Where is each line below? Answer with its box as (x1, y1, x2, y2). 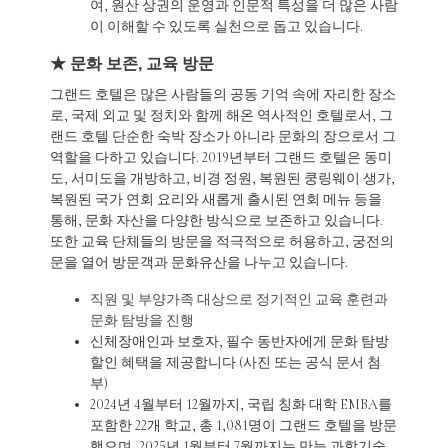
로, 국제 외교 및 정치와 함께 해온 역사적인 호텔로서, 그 (50, 107, 393, 125)
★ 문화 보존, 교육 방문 (50, 54, 214, 75)
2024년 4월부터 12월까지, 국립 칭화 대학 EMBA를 (90, 396, 392, 414)
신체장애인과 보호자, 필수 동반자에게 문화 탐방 (90, 333, 389, 351)
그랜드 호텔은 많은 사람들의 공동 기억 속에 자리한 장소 (50, 86, 396, 104)
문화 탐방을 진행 (90, 312, 194, 330)
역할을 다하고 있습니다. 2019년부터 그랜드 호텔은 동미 (50, 149, 392, 167)
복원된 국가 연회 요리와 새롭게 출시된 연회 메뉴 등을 (50, 191, 382, 209)
